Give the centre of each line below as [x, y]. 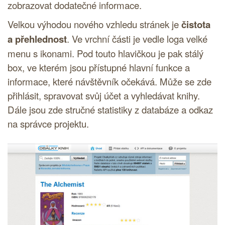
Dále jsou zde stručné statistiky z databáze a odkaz [110, 110]
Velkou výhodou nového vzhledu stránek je [94, 24]
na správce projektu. [48, 124]
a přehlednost [37, 39]
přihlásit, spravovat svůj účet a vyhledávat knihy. [104, 96]
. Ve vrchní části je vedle [117, 39]
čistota [196, 25]
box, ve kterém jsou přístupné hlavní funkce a [99, 68]
